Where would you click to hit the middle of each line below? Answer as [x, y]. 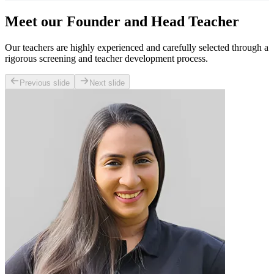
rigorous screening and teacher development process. [106, 58]
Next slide [107, 83]
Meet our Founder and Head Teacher [122, 21]
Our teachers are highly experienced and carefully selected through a [137, 47]
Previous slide [45, 83]
